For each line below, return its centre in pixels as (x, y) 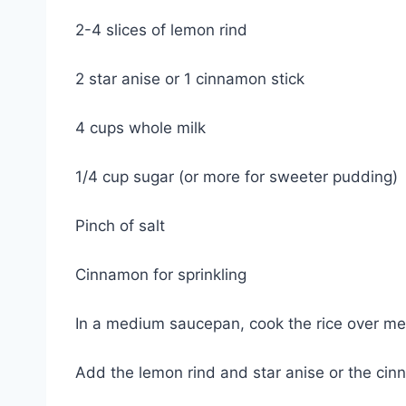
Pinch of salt (120, 226)
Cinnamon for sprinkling (161, 275)
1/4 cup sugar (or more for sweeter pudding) (237, 177)
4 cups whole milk (140, 128)
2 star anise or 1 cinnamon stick (190, 79)
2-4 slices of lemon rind (161, 30)
